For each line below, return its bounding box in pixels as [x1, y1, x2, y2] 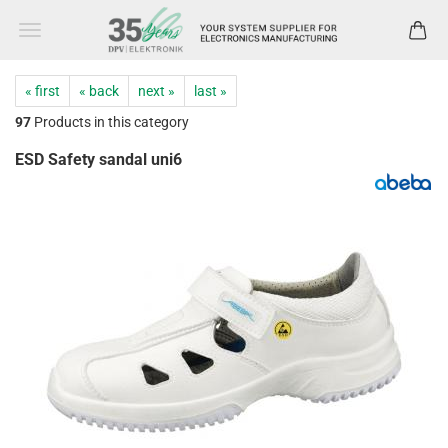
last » [194, 83, 227, 99]
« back [79, 83, 119, 99]
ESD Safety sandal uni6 [15, 150, 182, 169]
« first [25, 83, 60, 99]
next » [138, 83, 175, 99]
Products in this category [31, 114, 189, 130]
